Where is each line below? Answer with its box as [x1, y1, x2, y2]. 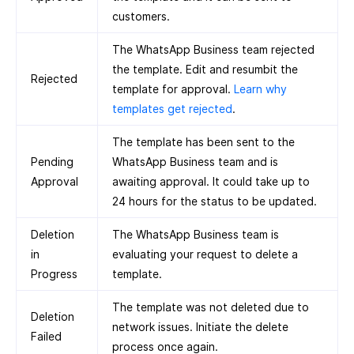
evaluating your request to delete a [112, 247, 298, 261]
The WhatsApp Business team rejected [112, 42, 314, 56]
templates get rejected [112, 101, 232, 115]
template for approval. [112, 81, 234, 96]
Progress [31, 266, 77, 281]
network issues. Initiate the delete [112, 319, 288, 333]
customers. [112, 9, 170, 23]
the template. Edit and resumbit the [112, 62, 298, 76]
